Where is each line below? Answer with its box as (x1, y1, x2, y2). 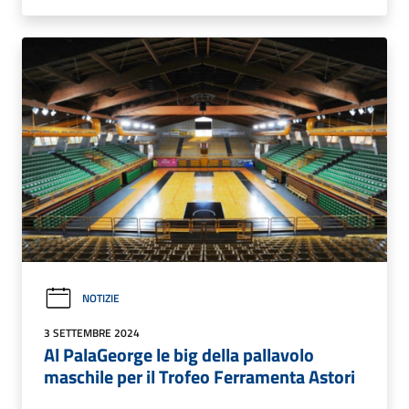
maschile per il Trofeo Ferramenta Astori (44, 362, 355, 391)
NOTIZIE (82, 289, 120, 308)
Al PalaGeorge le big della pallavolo (44, 340, 314, 369)
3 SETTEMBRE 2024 (44, 323, 140, 341)
